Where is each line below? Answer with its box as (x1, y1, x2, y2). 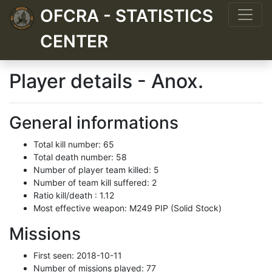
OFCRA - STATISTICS (40, 5, 213, 26)
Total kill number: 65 (33, 139, 114, 149)
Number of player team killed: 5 (33, 165, 159, 175)
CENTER (40, 31, 108, 52)
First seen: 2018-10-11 (33, 250, 122, 260)
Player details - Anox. (9, 69, 203, 93)
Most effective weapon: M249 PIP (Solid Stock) (33, 203, 222, 213)
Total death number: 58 (33, 152, 127, 162)
